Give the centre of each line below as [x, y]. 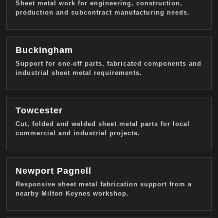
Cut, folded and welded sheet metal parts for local [103, 124]
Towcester [39, 111]
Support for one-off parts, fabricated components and [109, 64]
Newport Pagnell [54, 171]
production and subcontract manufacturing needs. [103, 13]
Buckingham [44, 50]
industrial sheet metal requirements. [79, 73]
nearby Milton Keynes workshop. [72, 194]
